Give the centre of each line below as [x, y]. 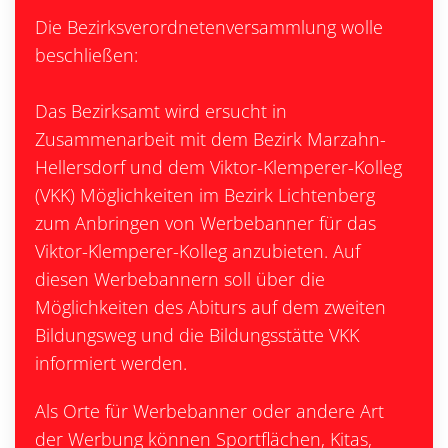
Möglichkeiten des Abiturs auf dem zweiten [210, 307]
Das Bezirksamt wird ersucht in [161, 111]
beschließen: [86, 55]
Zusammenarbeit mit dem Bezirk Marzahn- [210, 139]
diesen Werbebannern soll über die [180, 279]
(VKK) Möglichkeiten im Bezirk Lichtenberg [205, 195]
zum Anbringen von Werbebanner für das [205, 223]
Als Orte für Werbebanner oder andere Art [209, 411]
